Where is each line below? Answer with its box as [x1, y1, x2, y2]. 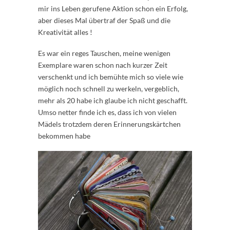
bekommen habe [38, 131, 90, 141]
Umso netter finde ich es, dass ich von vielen [38, 108, 177, 117]
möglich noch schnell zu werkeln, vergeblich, [38, 84, 179, 93]
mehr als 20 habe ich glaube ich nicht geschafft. [38, 96, 187, 105]
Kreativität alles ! [38, 28, 92, 37]
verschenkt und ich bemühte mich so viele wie [38, 72, 183, 82]
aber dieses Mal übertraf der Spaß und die [38, 16, 170, 25]
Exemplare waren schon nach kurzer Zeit [38, 61, 167, 70]
